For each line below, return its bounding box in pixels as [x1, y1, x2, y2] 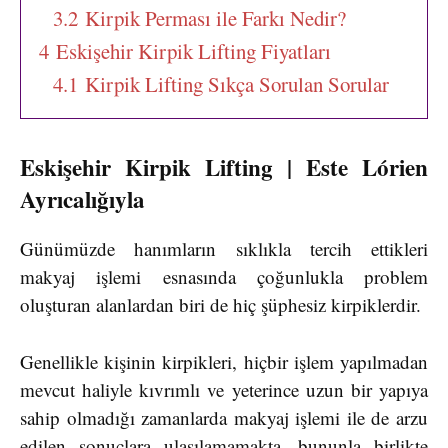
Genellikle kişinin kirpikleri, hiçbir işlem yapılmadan [20, 348, 428, 374]
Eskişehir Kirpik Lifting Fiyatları [56, 37, 331, 66]
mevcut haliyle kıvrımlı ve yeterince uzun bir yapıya [20, 376, 428, 402]
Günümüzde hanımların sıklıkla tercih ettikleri [20, 236, 428, 262]
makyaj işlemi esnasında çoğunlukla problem [20, 264, 428, 290]
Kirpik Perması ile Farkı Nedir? [85, 4, 346, 33]
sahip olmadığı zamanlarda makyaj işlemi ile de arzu [20, 404, 428, 430]
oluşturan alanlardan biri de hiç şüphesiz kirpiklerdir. [20, 292, 421, 318]
